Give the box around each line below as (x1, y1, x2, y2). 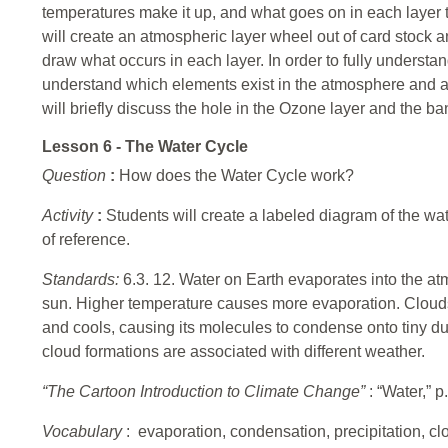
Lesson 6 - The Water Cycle (42, 138, 248, 156)
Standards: (42, 271, 123, 289)
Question (42, 167, 110, 185)
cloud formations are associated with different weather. (42, 343, 425, 361)
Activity (42, 207, 97, 225)
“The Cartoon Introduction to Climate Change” (42, 383, 369, 401)
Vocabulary (42, 423, 126, 441)
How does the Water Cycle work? (119, 167, 354, 185)
